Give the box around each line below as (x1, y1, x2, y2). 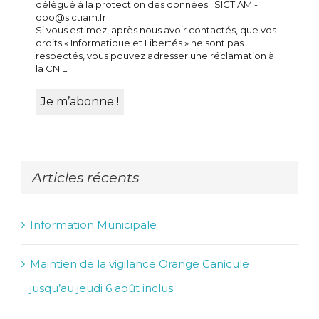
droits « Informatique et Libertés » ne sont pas (36, 37, 244, 49)
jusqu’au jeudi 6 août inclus (30, 281, 173, 296)
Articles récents (32, 169, 139, 187)
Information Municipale (30, 218, 157, 232)
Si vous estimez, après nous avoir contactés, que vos (36, 24, 276, 36)
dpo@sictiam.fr (36, 11, 106, 23)
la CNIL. (36, 63, 69, 75)
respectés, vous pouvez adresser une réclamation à (36, 50, 274, 62)
